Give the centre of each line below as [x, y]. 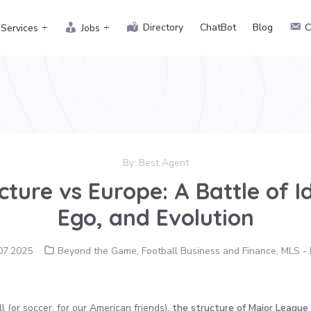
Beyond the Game [97, 251]
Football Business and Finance [209, 251]
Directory [163, 27]
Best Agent [163, 163]
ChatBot [218, 27]
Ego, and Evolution [155, 217]
